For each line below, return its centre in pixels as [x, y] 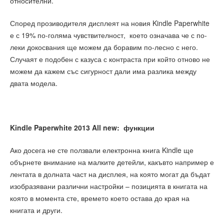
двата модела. [34, 83]
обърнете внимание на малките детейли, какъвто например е [112, 162]
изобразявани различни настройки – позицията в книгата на [109, 186]
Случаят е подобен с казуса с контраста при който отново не [110, 59]
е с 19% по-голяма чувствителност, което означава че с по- [108, 35]
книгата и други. [36, 210]
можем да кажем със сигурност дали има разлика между [103, 71]
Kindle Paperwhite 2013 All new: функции [82, 128]
